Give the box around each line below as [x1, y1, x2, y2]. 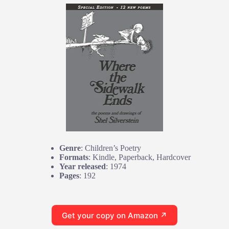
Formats [59, 153, 88, 162]
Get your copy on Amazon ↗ [62, 210, 167, 220]
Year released [59, 162, 106, 171]
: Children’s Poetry [80, 144, 141, 153]
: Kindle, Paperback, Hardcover [88, 153, 191, 162]
